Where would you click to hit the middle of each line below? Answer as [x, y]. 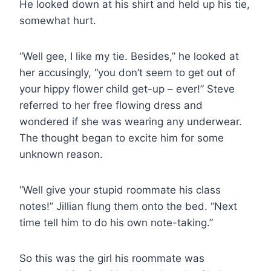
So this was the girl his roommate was [112, 258]
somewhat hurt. [58, 20]
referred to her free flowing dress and [111, 105]
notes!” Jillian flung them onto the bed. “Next [128, 206]
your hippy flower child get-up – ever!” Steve [127, 89]
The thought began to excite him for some [122, 138]
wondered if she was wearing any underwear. [131, 121]
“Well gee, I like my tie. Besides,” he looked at [129, 56]
